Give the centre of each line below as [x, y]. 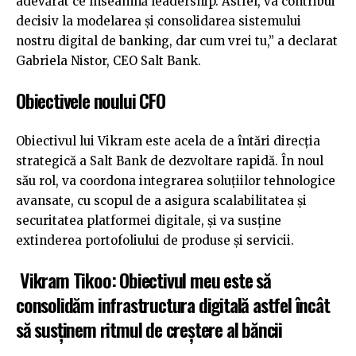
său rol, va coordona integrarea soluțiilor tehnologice [176, 180]
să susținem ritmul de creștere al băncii [149, 329]
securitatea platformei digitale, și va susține [149, 220]
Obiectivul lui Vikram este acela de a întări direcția [168, 141]
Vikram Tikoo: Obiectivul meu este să [145, 280]
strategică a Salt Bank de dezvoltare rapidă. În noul [170, 161]
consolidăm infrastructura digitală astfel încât [173, 305]
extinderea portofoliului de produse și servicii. [155, 240]
